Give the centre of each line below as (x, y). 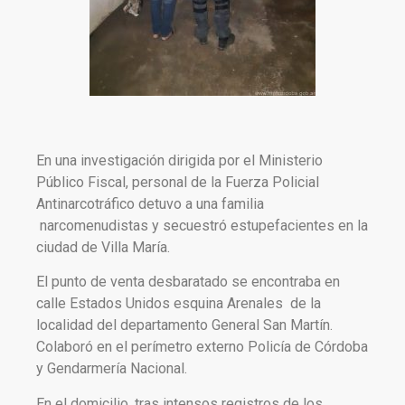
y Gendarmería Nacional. (112, 369)
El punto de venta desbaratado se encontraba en (188, 282)
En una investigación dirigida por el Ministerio (179, 160)
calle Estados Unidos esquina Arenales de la (179, 304)
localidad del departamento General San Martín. (184, 325)
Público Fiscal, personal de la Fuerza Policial (178, 182)
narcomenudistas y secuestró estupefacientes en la (202, 226)
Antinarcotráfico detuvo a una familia (150, 204)
